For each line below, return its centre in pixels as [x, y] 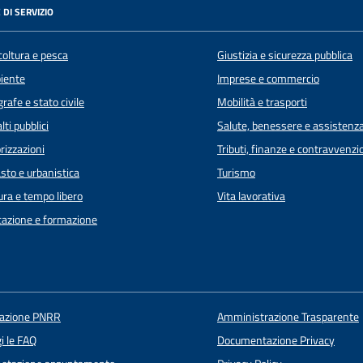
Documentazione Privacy [275, 340]
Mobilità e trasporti [262, 102]
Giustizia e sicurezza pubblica [285, 55]
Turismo [236, 172]
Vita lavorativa [251, 196]
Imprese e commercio [268, 78]
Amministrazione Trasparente [288, 316]
